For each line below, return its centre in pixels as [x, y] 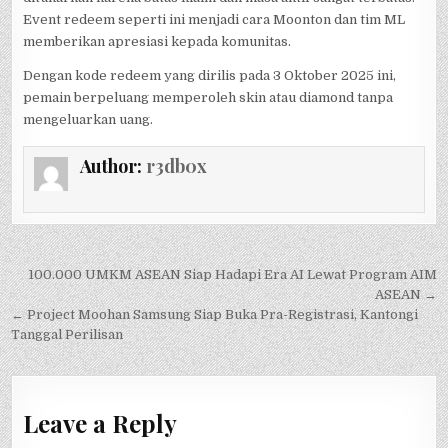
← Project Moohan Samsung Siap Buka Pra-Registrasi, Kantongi [215, 314]
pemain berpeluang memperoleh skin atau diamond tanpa [208, 97]
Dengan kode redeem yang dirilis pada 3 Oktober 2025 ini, [210, 75]
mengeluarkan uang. [88, 119]
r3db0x [176, 166]
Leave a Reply [100, 422]
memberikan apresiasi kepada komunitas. [157, 41]
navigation [80, 305]
